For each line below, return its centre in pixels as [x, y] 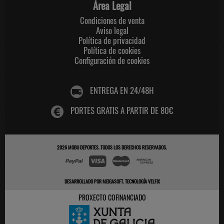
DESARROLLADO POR [83, 181]
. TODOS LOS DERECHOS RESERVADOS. [133, 147]
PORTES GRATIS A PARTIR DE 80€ [122, 110]
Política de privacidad [112, 40]
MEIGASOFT [112, 181]
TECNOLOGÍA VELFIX [142, 181]
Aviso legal [112, 30]
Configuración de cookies [112, 60]
